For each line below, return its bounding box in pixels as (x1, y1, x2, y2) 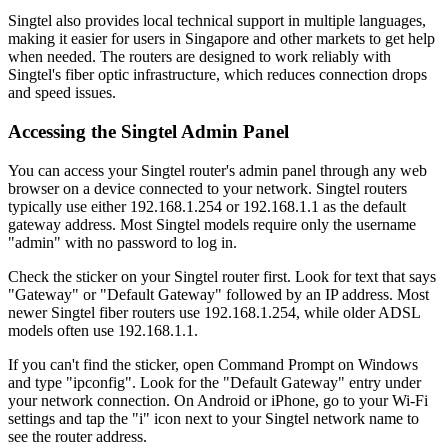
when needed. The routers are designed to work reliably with (8, 48, 391, 66)
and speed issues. (8, 84, 116, 102)
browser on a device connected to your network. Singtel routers (8, 179, 407, 197)
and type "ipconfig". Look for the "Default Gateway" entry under (8, 373, 421, 391)
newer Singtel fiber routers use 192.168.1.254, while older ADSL (8, 303, 420, 321)
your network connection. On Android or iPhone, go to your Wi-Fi (8, 391, 428, 409)
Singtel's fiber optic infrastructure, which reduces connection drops (8, 66, 427, 84)
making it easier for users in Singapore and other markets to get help (8, 30, 435, 48)
